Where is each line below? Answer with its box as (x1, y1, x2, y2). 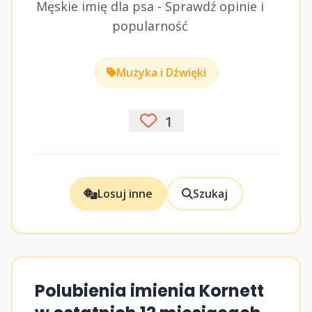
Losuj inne (97, 186, 153, 201)
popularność (111, 17, 188, 34)
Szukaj (192, 186, 228, 201)
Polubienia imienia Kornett (35, 279, 264, 302)
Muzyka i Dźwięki (116, 65, 206, 80)
